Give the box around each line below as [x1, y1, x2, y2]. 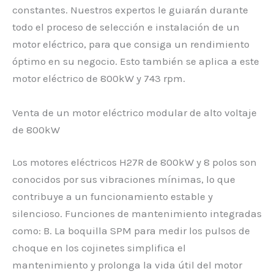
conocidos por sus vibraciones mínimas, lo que [12, 173, 235, 186]
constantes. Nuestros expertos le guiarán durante [12, 4, 248, 17]
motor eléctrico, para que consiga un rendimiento [12, 38, 250, 51]
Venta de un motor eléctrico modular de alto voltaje [12, 106, 257, 119]
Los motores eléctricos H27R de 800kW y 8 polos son [12, 156, 257, 169]
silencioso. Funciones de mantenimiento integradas [12, 207, 262, 220]
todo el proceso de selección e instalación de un [12, 21, 240, 34]
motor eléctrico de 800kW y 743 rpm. [12, 72, 185, 85]
